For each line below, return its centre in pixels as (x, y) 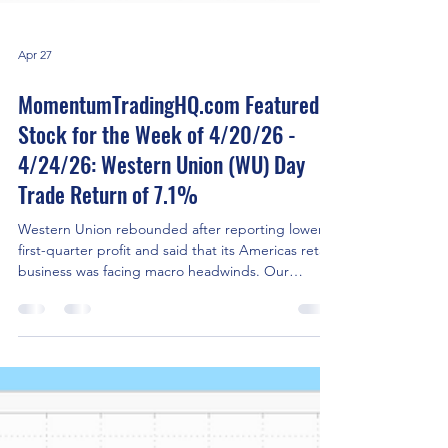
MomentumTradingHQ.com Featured (168, 344)
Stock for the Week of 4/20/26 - (157, 374)
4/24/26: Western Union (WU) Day (161, 404)
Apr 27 (35, 294)
